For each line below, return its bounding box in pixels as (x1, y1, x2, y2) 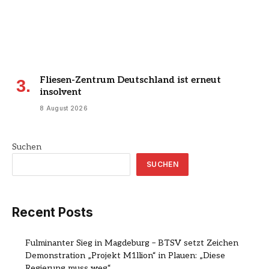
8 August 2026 (40, 104, 88, 112)
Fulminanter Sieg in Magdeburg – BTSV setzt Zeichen (25, 238, 238, 249)
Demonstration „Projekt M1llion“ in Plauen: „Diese (25, 250, 225, 261)
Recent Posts (12, 204, 93, 220)
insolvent (40, 86, 82, 97)
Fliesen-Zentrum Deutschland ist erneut (40, 74, 221, 85)
